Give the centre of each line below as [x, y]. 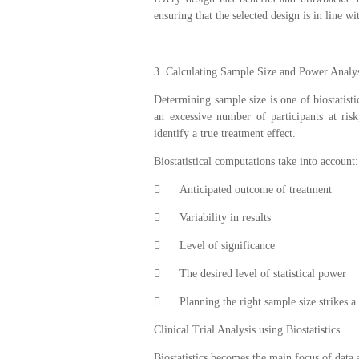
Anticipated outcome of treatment [256, 189]
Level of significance [227, 245]
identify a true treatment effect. [225, 133]
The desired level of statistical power [263, 273]
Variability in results [225, 217]
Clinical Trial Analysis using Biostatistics [247, 329]
